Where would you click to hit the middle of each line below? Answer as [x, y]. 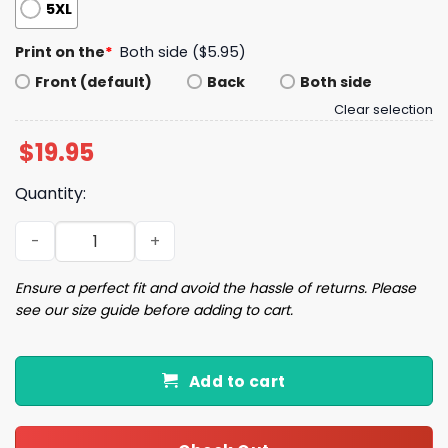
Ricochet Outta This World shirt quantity [169, 231]
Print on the [60, 51]
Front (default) [93, 82]
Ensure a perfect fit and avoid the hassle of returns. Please [215, 287]
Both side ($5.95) [183, 51]
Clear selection [383, 110]
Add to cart [237, 381]
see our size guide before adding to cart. [154, 309]
